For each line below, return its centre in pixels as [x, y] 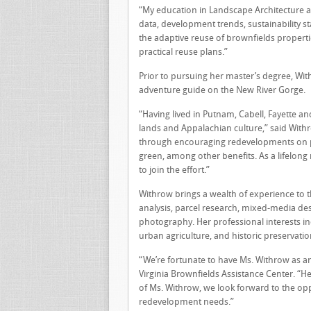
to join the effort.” [174, 170]
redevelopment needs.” [186, 302]
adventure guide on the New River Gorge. [222, 90]
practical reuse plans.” [183, 52]
